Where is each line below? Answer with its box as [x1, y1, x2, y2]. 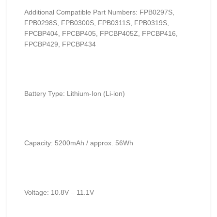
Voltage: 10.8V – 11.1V [24, 188, 94, 196]
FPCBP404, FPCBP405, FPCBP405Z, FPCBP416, [24, 30, 178, 37]
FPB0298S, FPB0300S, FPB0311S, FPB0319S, [24, 19, 169, 27]
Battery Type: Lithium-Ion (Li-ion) [24, 90, 125, 97]
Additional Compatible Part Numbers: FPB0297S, [24, 8, 174, 16]
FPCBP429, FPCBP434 [24, 40, 96, 48]
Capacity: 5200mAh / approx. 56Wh [24, 139, 133, 147]
